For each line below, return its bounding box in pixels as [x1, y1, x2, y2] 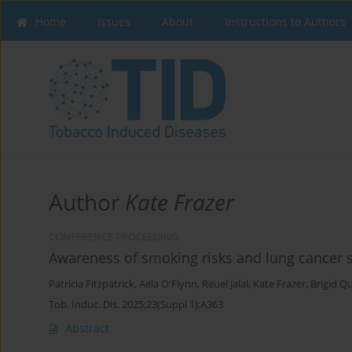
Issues [97, 14, 130, 29]
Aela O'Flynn [139, 277, 197, 291]
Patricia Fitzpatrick [49, 277, 134, 291]
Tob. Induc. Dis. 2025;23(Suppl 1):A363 [49, 297, 223, 312]
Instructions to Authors [225, 14, 346, 29]
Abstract [65, 321, 109, 336]
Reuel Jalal [202, 277, 248, 291]
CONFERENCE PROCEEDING [49, 230, 178, 244]
